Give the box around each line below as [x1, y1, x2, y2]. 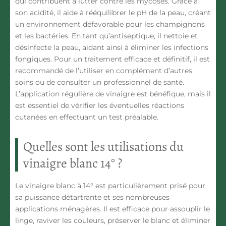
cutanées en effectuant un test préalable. [15, 112, 158, 122]
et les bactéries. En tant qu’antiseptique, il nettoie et [15, 31, 198, 41]
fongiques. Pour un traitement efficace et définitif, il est [15, 54, 210, 64]
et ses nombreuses [101, 193, 169, 202]
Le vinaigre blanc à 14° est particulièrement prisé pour [15, 181, 205, 191]
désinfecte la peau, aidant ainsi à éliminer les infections [15, 43, 208, 52]
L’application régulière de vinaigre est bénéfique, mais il [15, 89, 211, 99]
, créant [185, 8, 211, 18]
